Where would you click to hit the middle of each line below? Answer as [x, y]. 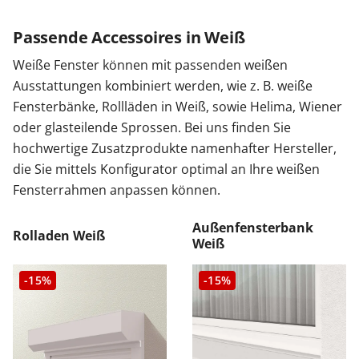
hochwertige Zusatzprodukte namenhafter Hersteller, [175, 149]
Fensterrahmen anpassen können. [118, 190]
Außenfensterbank [253, 228]
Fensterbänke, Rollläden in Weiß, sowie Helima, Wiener [177, 107]
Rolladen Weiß [59, 236]
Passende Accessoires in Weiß [129, 38]
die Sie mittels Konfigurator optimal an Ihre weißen [166, 169]
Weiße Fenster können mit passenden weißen [150, 65]
